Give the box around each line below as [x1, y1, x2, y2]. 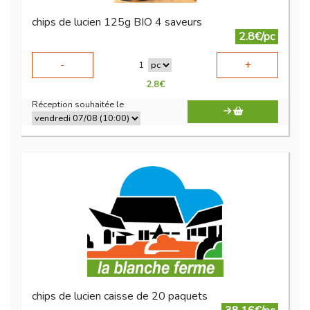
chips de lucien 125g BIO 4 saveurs [32, 15, 202, 30]
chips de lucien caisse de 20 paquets [32, 289, 208, 304]
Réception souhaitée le [32, 98, 124, 111]
